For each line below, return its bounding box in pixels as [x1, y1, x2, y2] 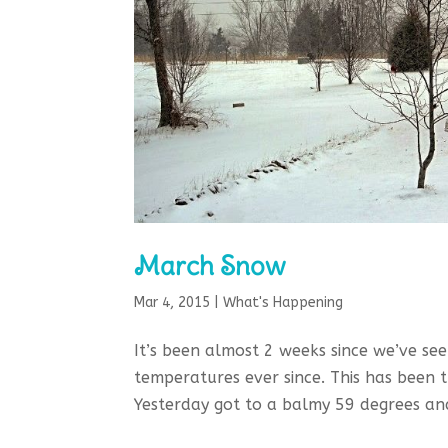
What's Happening [223, 293, 344, 311]
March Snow [134, 248, 286, 282]
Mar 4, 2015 [134, 293, 211, 311]
